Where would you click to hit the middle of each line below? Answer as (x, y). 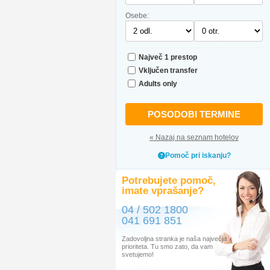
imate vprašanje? (163, 191)
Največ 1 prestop (168, 57)
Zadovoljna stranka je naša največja (174, 239)
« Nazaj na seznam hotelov (194, 137)
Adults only (158, 83)
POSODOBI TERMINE (194, 114)
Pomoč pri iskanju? (198, 155)
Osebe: (137, 16)
